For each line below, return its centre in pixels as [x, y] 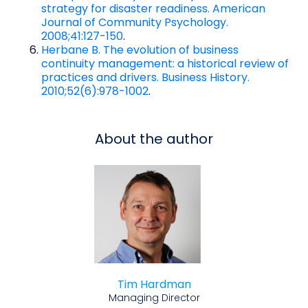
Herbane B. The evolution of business [140, 49]
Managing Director [154, 298]
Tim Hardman [154, 285]
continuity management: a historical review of [165, 63]
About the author [154, 139]
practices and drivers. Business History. [145, 77]
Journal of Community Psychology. [135, 22]
